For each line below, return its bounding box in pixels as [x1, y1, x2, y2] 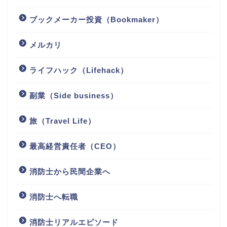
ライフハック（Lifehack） [29, 65, 128, 74]
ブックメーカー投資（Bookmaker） [29, 15, 164, 24]
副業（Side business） [29, 91, 118, 100]
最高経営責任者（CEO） [29, 141, 121, 150]
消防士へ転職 [29, 192, 78, 201]
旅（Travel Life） [29, 116, 96, 125]
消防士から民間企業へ [29, 167, 110, 176]
